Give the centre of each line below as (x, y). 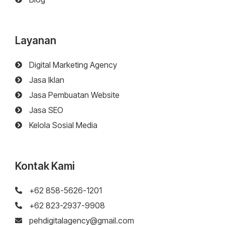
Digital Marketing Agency (73, 65)
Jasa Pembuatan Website (74, 95)
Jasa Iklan (46, 80)
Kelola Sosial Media (63, 125)
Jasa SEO (46, 110)
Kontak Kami (45, 166)
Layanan (36, 41)
